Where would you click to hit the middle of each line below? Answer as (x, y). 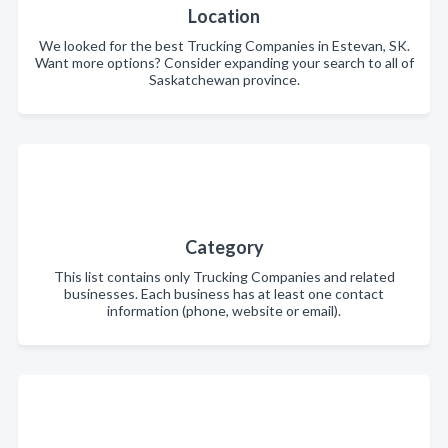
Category (224, 247)
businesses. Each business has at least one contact (224, 293)
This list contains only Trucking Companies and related (224, 276)
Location (224, 16)
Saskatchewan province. (224, 79)
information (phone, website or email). (224, 310)
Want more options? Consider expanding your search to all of (224, 62)
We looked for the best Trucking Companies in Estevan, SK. (224, 45)
